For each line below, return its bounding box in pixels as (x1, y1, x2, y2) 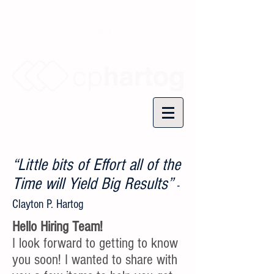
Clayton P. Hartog (12, 198, 83, 211)
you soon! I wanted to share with (12, 251, 177, 268)
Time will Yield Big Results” (12, 174, 177, 193)
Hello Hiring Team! (12, 218, 103, 235)
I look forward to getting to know (12, 235, 178, 251)
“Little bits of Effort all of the (12, 155, 180, 174)
